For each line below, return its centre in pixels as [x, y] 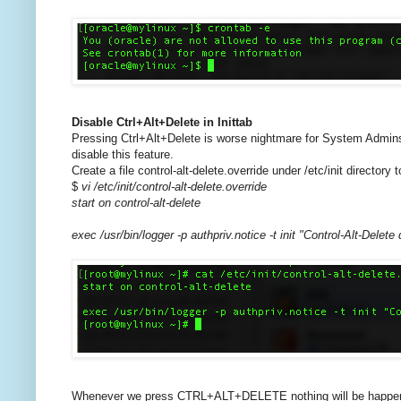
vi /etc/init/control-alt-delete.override [174, 187]
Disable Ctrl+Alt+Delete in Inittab [162, 123]
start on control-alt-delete [136, 203]
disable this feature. [123, 155]
